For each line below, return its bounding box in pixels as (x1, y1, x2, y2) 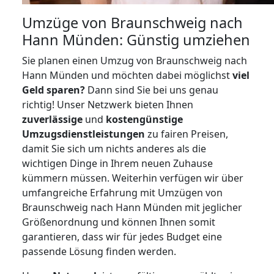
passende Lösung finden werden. (22, 245, 176, 259)
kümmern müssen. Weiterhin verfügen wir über (22, 171, 243, 185)
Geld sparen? (22, 83, 85, 97)
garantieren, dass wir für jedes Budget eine (22, 230, 222, 244)
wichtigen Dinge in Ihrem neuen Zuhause (22, 157, 213, 171)
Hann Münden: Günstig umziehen (22, 30, 250, 50)
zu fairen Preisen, (145, 127, 228, 141)
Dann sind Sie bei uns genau (85, 83, 218, 97)
